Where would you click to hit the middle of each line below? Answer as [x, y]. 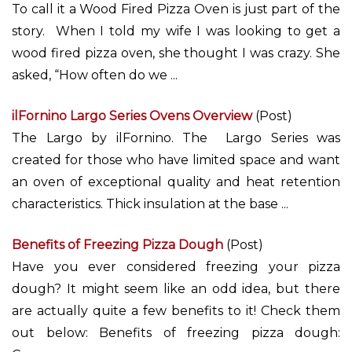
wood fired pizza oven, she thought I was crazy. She [176, 53]
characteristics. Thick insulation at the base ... [150, 204]
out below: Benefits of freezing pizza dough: [176, 333]
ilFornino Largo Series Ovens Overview [132, 116]
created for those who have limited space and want [176, 160]
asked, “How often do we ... [95, 75]
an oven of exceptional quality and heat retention [176, 182]
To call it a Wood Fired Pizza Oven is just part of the [176, 9]
